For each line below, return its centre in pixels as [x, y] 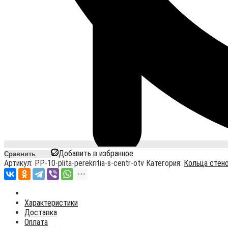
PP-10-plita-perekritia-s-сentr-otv [89, 163]
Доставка [41, 213]
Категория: [165, 163]
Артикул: [19, 163]
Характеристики [51, 203]
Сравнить [20, 154]
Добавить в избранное [96, 154]
